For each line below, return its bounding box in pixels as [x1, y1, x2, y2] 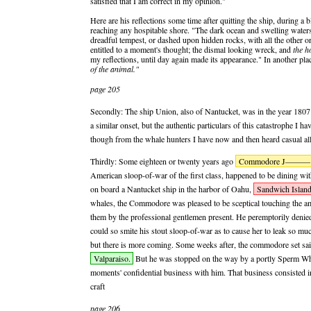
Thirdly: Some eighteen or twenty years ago [90, 155, 235, 167]
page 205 [90, 83, 120, 94]
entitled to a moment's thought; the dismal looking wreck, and [90, 44, 293, 55]
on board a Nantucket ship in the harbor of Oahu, [90, 183, 253, 194]
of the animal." [90, 63, 139, 74]
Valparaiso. [93, 253, 131, 264]
